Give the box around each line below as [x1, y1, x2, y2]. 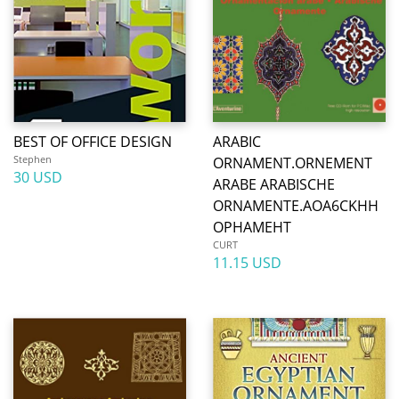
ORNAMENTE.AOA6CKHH [213, 196, 379, 216]
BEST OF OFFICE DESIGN [13, 132, 172, 151]
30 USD [13, 167, 62, 187]
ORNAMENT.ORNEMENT [213, 153, 372, 173]
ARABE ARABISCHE [213, 175, 335, 194]
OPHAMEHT [213, 217, 291, 237]
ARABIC [213, 132, 261, 151]
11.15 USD [213, 253, 281, 273]
